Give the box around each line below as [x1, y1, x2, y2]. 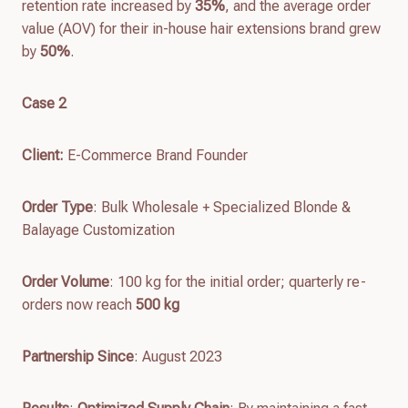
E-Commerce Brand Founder [67, 146, 248, 164]
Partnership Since [22, 347, 134, 365]
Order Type [22, 198, 93, 216]
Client [22, 146, 59, 164]
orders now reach [22, 295, 136, 313]
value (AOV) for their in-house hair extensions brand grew [22, 19, 381, 37]
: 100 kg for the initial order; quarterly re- [109, 272, 366, 291]
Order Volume [22, 272, 109, 291]
